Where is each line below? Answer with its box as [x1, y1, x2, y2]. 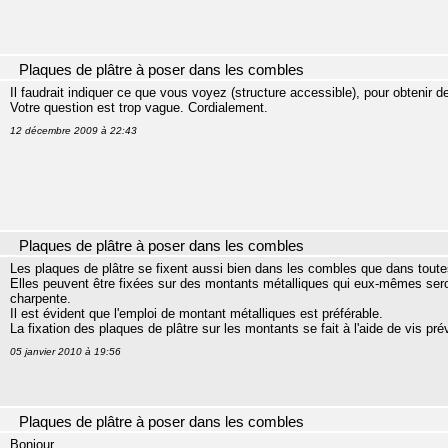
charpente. [10, 291, 71, 306]
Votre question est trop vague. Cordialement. [10, 100, 268, 115]
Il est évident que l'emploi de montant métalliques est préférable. [10, 306, 383, 321]
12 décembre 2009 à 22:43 [10, 125, 137, 136]
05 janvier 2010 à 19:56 [10, 346, 121, 357]
